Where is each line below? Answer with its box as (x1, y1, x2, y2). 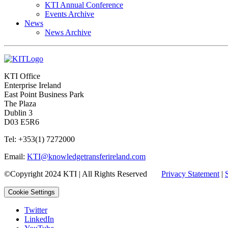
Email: (4, 152, 27, 161)
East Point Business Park (4, 90, 84, 99)
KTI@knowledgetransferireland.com (27, 152, 146, 161)
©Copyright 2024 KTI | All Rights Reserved (4, 169, 161, 178)
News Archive (45, 28, 91, 37)
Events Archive (45, 10, 94, 18)
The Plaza (4, 99, 36, 108)
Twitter (24, 206, 47, 214)
